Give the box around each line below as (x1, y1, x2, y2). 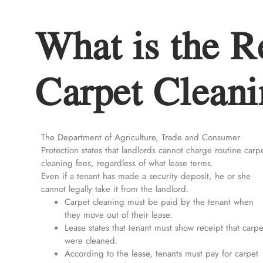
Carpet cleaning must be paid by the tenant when (65, 195, 254, 208)
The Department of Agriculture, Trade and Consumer (41, 131, 240, 144)
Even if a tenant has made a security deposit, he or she (41, 170, 251, 183)
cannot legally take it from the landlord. (41, 183, 189, 195)
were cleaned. (65, 234, 118, 247)
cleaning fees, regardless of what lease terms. (41, 157, 214, 170)
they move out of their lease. (65, 208, 173, 221)
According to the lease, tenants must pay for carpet (65, 247, 258, 260)
